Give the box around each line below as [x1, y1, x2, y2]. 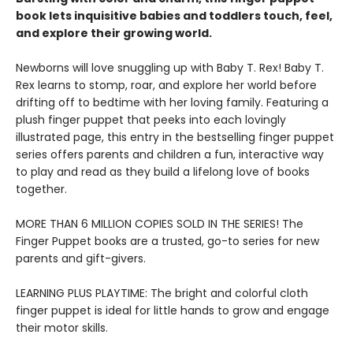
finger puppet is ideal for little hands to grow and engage [16, 303, 329, 318]
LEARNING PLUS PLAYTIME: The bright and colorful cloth [16, 285, 308, 301]
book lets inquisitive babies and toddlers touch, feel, [16, 8, 333, 24]
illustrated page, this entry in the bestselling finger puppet [16, 129, 334, 145]
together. [16, 181, 67, 197]
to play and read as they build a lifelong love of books [16, 164, 310, 180]
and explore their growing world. [16, 25, 212, 41]
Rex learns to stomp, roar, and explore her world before [16, 77, 317, 93]
